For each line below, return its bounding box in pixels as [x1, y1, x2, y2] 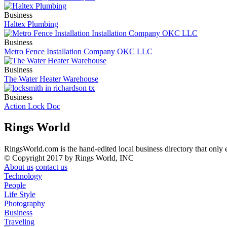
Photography [4, 199, 45, 208]
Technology [4, 172, 42, 181]
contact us [35, 163, 67, 172]
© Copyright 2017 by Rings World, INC [4, 154, 134, 163]
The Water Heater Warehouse [4, 74, 98, 83]
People [4, 181, 26, 190]
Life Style [4, 190, 35, 199]
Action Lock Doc [4, 101, 60, 110]
